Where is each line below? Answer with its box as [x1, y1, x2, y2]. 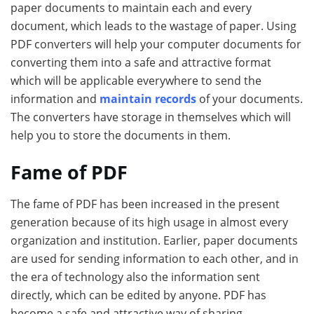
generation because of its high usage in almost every [11, 214, 288, 230]
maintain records [100, 90, 196, 107]
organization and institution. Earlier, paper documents [11, 232, 298, 248]
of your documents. [196, 90, 303, 107]
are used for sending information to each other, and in [11, 250, 299, 266]
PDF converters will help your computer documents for [11, 36, 301, 52]
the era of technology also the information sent [11, 268, 260, 285]
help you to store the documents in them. [11, 127, 231, 143]
